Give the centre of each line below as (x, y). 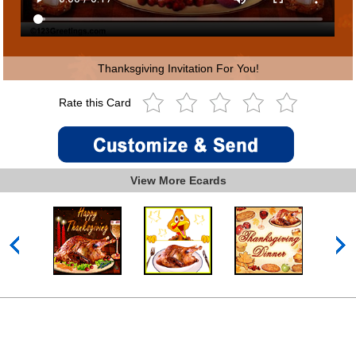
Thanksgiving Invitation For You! (178, 69)
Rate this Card (96, 103)
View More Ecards (178, 181)
